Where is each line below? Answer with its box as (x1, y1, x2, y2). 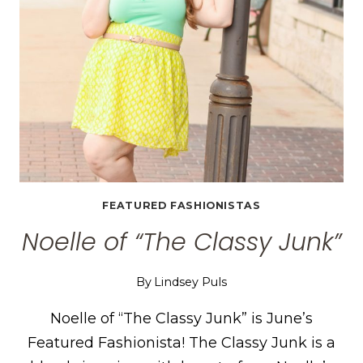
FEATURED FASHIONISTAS (102, 199, 261, 211)
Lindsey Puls (154, 274, 228, 289)
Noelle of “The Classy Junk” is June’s (50, 309, 313, 327)
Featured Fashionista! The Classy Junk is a (28, 333, 335, 352)
